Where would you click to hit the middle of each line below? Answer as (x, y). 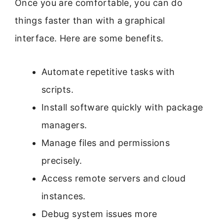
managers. (64, 125)
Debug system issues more (99, 214)
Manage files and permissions (106, 143)
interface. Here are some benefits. (89, 38)
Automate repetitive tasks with (108, 72)
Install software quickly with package (122, 108)
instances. (64, 196)
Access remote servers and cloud (114, 179)
